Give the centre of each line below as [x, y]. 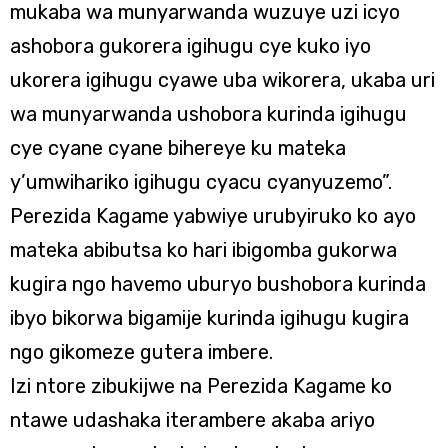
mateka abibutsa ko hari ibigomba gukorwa [203, 250]
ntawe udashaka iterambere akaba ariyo [192, 420]
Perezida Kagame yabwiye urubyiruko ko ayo [213, 216]
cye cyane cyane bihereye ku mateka [178, 148]
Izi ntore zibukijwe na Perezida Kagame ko [201, 386]
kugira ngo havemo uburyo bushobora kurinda [218, 284]
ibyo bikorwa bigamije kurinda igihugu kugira [209, 318]
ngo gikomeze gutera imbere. [141, 352]
